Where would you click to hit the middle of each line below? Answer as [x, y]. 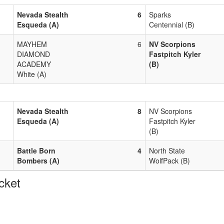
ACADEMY [34, 64]
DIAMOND [33, 54]
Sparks [160, 14]
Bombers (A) [38, 160]
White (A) [32, 74]
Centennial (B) [172, 24]
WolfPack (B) [169, 160]
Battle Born [36, 150]
